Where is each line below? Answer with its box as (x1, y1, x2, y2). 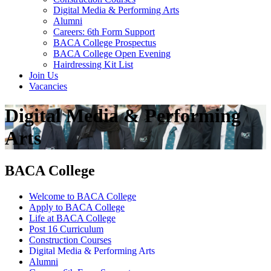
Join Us (29, 70, 58, 80)
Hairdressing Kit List (53, 59, 133, 70)
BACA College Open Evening (53, 48, 171, 59)
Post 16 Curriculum (29, 223, 103, 234)
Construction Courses (29, 234, 111, 245)
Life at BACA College (29, 212, 116, 223)
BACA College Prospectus (53, 37, 156, 48)
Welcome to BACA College (29, 191, 136, 201)
